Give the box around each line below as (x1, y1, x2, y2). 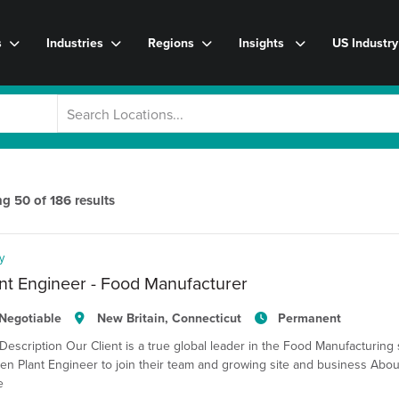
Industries (46, 33, 103, 52)
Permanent (277, 309, 341, 327)
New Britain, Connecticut (97, 309, 242, 327)
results (75, 191, 115, 210)
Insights (239, 33, 288, 52)
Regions (148, 33, 194, 52)
